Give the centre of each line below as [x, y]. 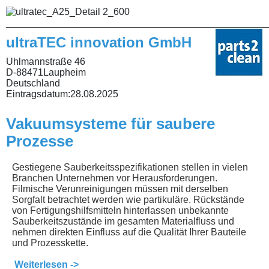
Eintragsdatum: [38, 94]
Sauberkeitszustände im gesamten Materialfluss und [123, 221]
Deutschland [33, 83]
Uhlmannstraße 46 [46, 61]
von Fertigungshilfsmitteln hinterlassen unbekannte [120, 210]
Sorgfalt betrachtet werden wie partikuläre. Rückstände [128, 199]
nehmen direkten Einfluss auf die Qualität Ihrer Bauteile [129, 232]
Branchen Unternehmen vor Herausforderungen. [115, 178]
